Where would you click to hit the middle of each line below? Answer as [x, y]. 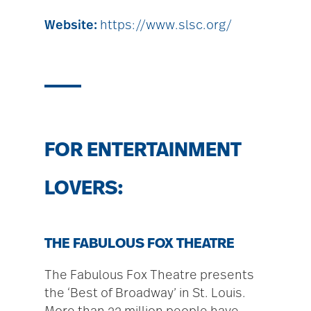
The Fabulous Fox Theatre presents [149, 275]
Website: [71, 25]
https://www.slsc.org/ [166, 25]
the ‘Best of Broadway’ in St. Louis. [145, 293]
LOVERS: [84, 188]
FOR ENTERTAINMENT [143, 150]
